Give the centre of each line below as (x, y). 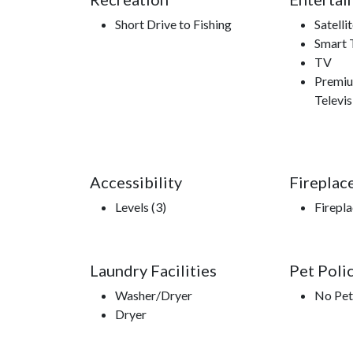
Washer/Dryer (154, 295)
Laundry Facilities (153, 271)
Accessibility (136, 182)
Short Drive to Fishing (173, 24)
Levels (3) (141, 207)
